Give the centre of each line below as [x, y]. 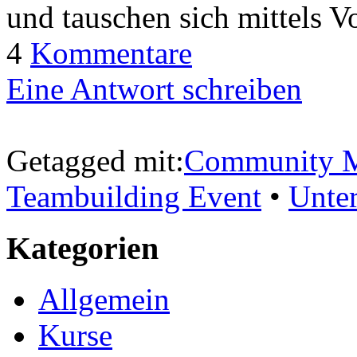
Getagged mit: [95, 160]
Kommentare [111, 53]
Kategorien [86, 248]
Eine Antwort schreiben [154, 88]
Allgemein [104, 300]
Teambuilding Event [134, 196]
